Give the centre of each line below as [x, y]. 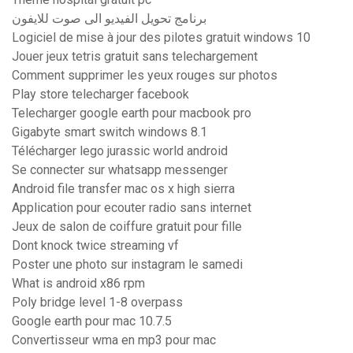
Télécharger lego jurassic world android [120, 151]
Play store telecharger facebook [100, 95]
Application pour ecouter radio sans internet [132, 208]
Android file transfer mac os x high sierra [123, 189]
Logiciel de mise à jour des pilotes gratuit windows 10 [161, 38]
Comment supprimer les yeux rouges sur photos [145, 76]
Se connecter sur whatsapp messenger [120, 170]
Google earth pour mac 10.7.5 [92, 321]
